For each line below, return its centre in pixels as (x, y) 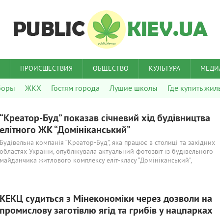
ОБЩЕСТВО (111, 69)
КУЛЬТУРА (165, 69)
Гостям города (75, 89)
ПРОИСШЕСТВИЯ (46, 69)
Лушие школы (134, 89)
